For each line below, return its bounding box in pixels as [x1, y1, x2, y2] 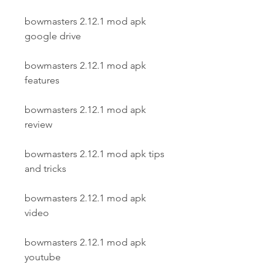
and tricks [25, 163, 66, 174]
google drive [25, 30, 81, 42]
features [25, 74, 60, 86]
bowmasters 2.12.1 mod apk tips [25, 148, 165, 160]
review [25, 118, 52, 130]
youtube [25, 251, 61, 263]
